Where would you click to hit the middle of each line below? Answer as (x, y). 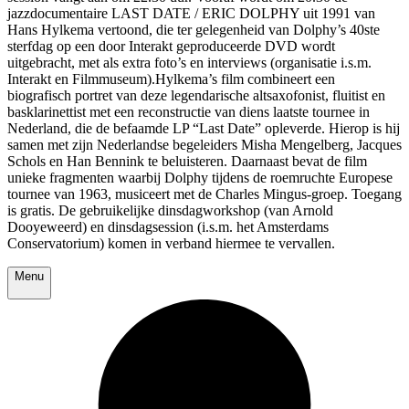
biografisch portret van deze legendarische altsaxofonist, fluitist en (196, 96)
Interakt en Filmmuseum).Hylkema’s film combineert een (171, 79)
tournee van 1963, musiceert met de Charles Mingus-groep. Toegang (204, 194)
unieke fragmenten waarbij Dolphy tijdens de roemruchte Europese (200, 178)
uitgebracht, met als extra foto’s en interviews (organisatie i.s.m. (189, 63)
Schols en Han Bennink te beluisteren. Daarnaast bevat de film (187, 162)
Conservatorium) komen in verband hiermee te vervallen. (171, 244)
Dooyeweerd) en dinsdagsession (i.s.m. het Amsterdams (168, 227)
